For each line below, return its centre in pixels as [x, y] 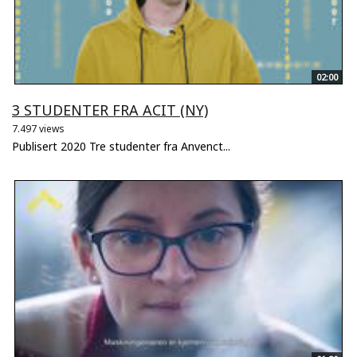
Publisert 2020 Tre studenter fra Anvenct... [121, 147]
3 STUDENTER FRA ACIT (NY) [110, 110]
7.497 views [38, 129]
